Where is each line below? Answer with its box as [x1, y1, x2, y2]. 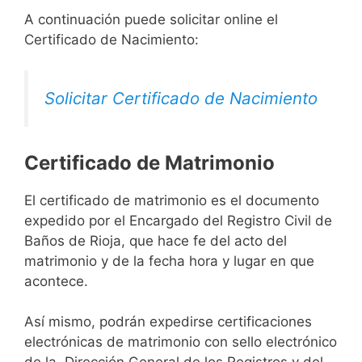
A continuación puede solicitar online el [24, 11, 278, 27]
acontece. [24, 272, 88, 289]
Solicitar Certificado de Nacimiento [44, 88, 318, 109]
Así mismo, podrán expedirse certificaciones [24, 314, 312, 330]
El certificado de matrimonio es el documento [24, 192, 319, 208]
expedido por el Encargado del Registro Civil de [24, 212, 332, 229]
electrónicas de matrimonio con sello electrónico [24, 334, 337, 351]
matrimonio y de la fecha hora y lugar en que [24, 252, 314, 269]
